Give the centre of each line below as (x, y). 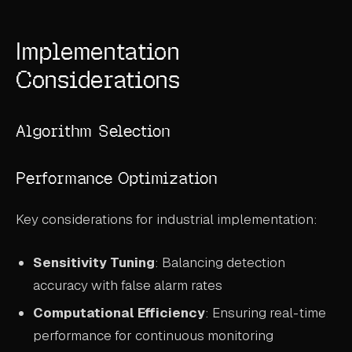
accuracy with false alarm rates (128, 285)
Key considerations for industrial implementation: (167, 220)
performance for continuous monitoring (154, 336)
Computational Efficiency (119, 313)
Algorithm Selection (93, 131)
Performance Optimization (117, 178)
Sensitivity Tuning (94, 262)
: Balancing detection (220, 262)
